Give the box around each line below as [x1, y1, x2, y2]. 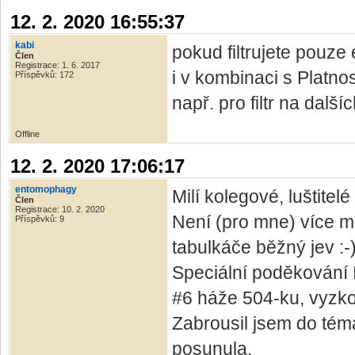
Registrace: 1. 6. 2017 [15, 60, 100, 71]
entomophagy [15, 184, 77, 196]
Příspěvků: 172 [15, 70, 74, 80]
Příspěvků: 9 [15, 214, 64, 224]
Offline [15, 129, 40, 139]
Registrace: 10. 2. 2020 [15, 204, 105, 215]
